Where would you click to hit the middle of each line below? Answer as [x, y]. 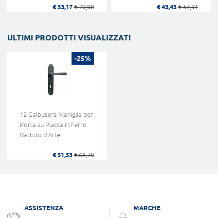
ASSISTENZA [44, 208]
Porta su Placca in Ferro [53, 125]
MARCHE [147, 208]
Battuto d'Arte [40, 135]
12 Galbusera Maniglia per [56, 115]
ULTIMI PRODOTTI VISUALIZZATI [69, 37]
